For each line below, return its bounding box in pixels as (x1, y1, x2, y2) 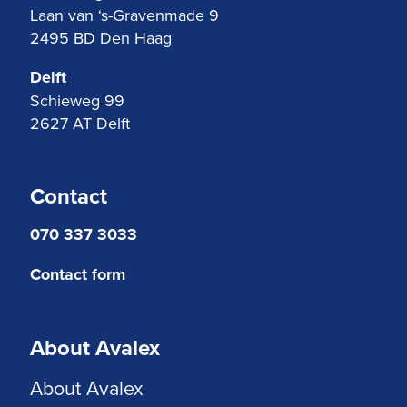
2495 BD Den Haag (30, 26, 172, 49)
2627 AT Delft (30, 112, 130, 134)
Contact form (30, 263, 125, 286)
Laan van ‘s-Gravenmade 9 (30, 4, 219, 26)
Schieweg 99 (30, 89, 124, 112)
